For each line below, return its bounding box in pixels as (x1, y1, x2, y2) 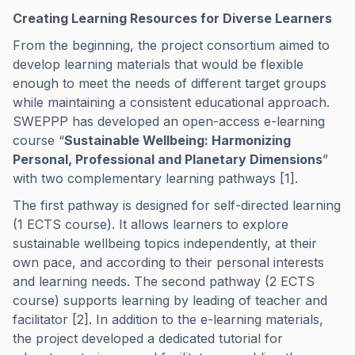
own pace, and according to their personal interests (13, 254, 324, 270)
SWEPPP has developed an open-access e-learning (13, 113, 325, 129)
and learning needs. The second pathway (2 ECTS (13, 273, 315, 289)
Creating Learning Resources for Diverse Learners (13, 10, 332, 26)
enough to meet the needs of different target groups (13, 75, 326, 91)
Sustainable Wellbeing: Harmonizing (64, 132, 291, 148)
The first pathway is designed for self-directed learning (13, 197, 341, 213)
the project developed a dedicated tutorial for (13, 330, 283, 346)
